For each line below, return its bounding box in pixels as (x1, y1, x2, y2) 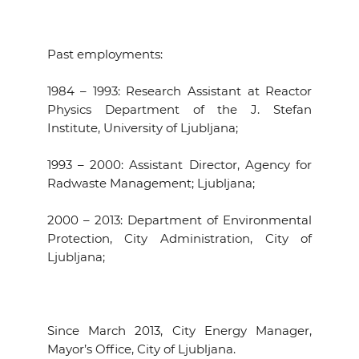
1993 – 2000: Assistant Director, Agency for (46, 157, 313, 172)
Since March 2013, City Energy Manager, (46, 323, 313, 338)
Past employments (46, 46, 160, 62)
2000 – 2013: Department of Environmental (46, 212, 313, 228)
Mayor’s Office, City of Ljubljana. (46, 341, 236, 357)
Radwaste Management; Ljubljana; (46, 175, 255, 191)
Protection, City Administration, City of (46, 231, 313, 246)
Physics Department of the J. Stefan (46, 102, 313, 117)
